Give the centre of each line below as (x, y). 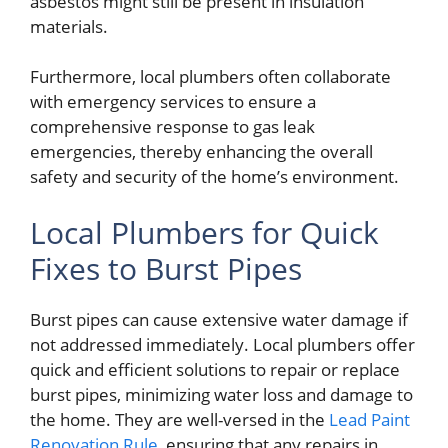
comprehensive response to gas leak (172, 127)
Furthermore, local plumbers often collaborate (210, 77)
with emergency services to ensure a (173, 102)
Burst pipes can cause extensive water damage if (219, 319)
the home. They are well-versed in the (179, 419)
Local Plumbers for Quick (204, 232)
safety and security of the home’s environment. (214, 177)
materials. (69, 26)
